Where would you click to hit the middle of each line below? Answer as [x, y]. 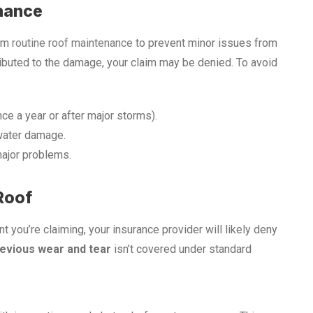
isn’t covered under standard [181, 249]
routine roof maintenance [72, 43]
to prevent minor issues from [205, 43]
